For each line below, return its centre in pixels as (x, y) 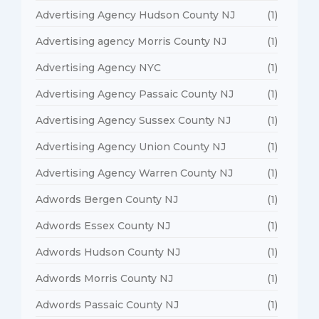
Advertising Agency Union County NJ (131, 146)
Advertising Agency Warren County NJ (134, 173)
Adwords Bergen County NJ (107, 199)
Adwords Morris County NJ (104, 278)
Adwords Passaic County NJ (107, 304)
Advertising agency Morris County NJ (131, 41)
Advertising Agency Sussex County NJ (133, 120)
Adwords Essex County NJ (103, 225)
